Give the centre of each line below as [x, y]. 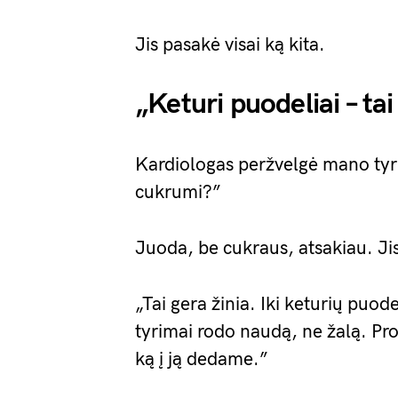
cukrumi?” [178, 192]
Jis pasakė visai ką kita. [230, 45]
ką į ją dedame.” [202, 359]
